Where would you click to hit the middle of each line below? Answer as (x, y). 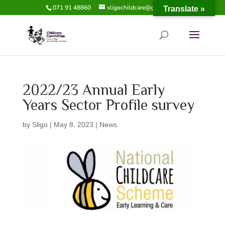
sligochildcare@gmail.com (143, 8)
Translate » (184, 9)
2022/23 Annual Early (93, 91)
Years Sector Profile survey (108, 106)
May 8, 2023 (73, 125)
